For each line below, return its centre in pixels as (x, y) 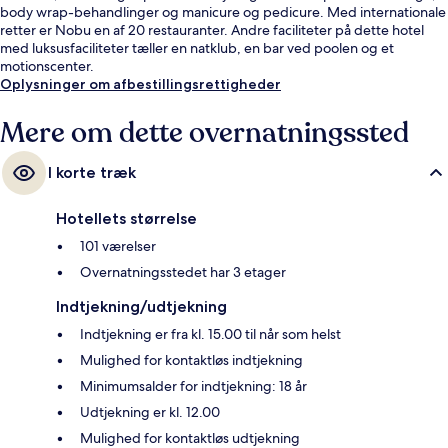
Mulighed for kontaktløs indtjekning (191, 359)
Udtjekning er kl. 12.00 (150, 411)
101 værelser (118, 245)
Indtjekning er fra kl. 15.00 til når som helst (210, 333)
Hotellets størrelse (126, 218)
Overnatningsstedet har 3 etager (183, 271)
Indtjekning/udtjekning (141, 306)
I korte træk (92, 172)
